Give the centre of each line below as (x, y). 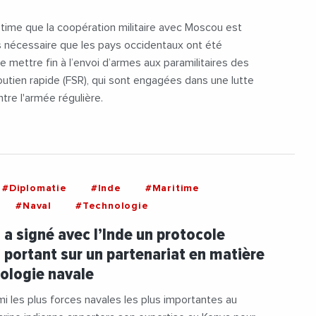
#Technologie (112, 206)
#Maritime (172, 188)
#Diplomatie (35, 188)
